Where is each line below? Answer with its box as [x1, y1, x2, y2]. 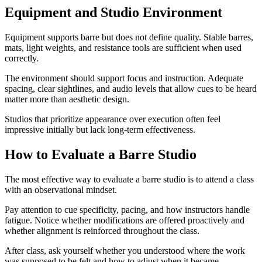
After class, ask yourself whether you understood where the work [5, 246, 245, 256]
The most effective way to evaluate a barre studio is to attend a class [5, 174, 254, 185]
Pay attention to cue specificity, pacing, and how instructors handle [5, 205, 250, 215]
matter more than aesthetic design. [5, 94, 129, 105]
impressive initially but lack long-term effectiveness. [5, 125, 195, 135]
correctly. [5, 53, 39, 64]
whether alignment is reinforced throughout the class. [5, 226, 199, 236]
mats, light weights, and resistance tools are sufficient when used [5, 43, 242, 53]
